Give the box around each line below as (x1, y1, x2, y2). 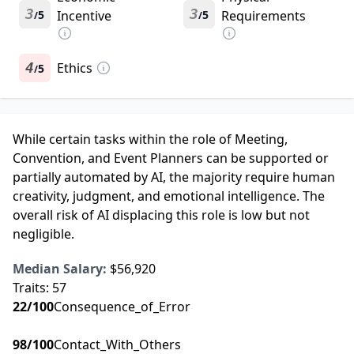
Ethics (57, 59, 92, 77)
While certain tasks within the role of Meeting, (13, 130, 288, 149)
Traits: (13, 279, 52, 297)
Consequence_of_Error (54, 298, 190, 316)
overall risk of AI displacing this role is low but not (13, 206, 310, 224)
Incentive (57, 7, 111, 25)
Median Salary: (13, 260, 107, 278)
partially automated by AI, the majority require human (13, 168, 335, 186)
